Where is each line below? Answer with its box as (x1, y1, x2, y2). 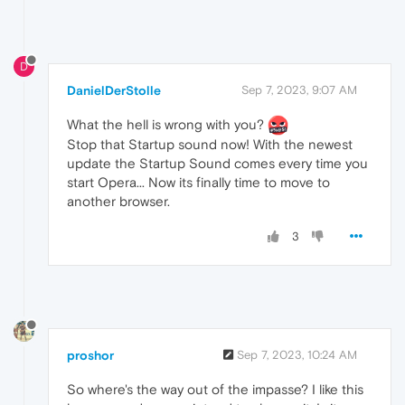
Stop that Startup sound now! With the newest (67, 137, 353, 153)
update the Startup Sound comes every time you (67, 155, 368, 172)
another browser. (67, 193, 170, 210)
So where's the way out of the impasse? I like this (67, 381, 363, 398)
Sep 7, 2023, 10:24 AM (237, 348, 357, 363)
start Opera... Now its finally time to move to (67, 174, 330, 191)
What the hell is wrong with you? (67, 116, 268, 132)
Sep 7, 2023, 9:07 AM (241, 82, 357, 97)
